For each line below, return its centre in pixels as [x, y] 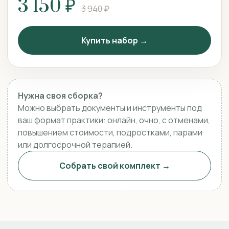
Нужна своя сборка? [60, 96]
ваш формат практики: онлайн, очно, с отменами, [114, 120]
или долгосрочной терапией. [75, 145]
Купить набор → [114, 40]
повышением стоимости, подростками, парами [110, 132]
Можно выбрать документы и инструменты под [110, 108]
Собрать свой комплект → [114, 166]
